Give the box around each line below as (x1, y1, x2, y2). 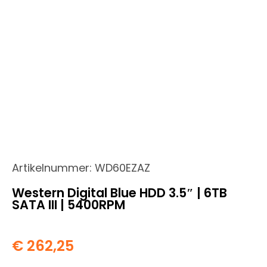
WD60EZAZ (95, 160, 150, 176)
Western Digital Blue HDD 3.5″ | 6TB (12, 184, 227, 201)
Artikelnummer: (12, 160, 95, 176)
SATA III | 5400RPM (12, 195, 125, 213)
